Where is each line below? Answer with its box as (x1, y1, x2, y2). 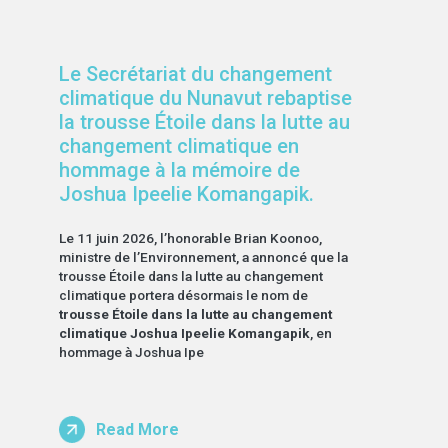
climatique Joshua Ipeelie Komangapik (58, 324, 310, 341)
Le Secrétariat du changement (58, 62, 332, 87)
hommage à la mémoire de (58, 158, 300, 183)
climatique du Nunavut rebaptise (58, 86, 352, 111)
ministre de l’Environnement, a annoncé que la (58, 248, 348, 265)
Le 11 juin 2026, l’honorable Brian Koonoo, (58, 229, 322, 246)
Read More (96, 419, 180, 439)
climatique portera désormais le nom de (58, 286, 308, 303)
